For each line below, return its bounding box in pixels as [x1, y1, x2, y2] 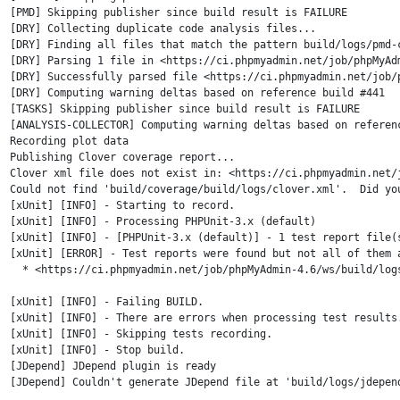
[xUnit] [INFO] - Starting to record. [9, 199, 235, 212]
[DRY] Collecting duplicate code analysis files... [9, 22, 316, 35]
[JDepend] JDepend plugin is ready [9, 360, 216, 372]
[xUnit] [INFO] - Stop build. [9, 344, 185, 356]
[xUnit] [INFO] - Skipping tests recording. [9, 328, 272, 340]
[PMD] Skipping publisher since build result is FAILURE [9, 6, 347, 19]
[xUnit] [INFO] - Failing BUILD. [9, 296, 204, 308]
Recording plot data [9, 135, 129, 147]
